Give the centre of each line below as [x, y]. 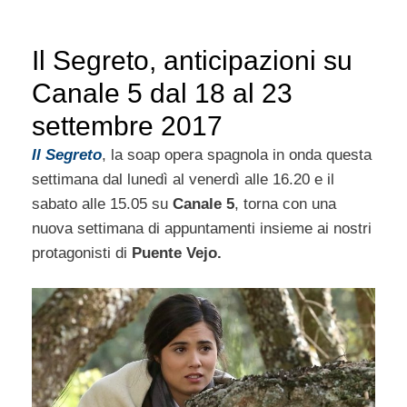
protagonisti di [82, 253]
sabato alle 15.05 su [102, 203]
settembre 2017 [127, 125]
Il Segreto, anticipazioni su [192, 60]
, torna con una [285, 203]
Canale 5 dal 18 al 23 [162, 93]
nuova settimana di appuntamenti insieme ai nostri [202, 228]
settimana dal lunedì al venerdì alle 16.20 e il [183, 179]
